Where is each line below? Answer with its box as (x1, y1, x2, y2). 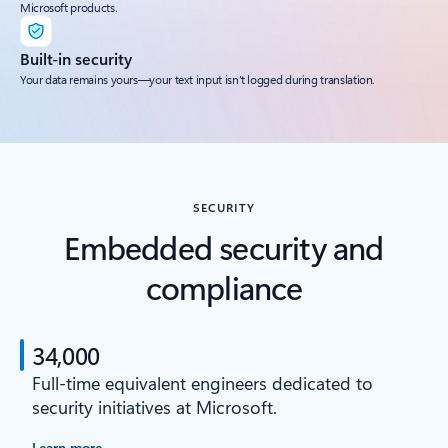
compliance (145, 265, 303, 309)
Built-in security (20, 48, 132, 70)
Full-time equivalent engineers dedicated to (32, 371, 373, 396)
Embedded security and (64, 225, 384, 269)
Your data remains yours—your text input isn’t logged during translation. (20, 71, 376, 88)
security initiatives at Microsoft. (32, 395, 277, 420)
